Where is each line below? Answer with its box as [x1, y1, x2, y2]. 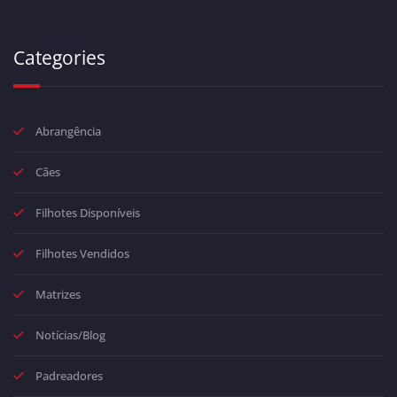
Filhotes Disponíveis [35, 204, 140, 221]
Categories [13, 44, 105, 70]
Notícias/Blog [35, 326, 105, 343]
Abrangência [35, 122, 101, 139]
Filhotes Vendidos [35, 245, 129, 261]
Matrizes [35, 285, 81, 302]
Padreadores [35, 367, 103, 384]
